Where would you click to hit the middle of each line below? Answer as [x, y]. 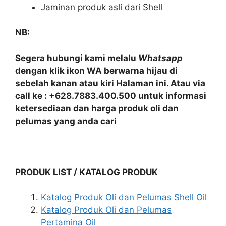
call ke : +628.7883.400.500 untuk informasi [111, 96]
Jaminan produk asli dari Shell [102, 7]
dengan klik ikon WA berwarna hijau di [96, 70]
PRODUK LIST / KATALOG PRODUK [87, 172]
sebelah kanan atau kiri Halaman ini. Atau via [110, 83]
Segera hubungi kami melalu [77, 58]
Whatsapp [160, 58]
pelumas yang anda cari [66, 121]
